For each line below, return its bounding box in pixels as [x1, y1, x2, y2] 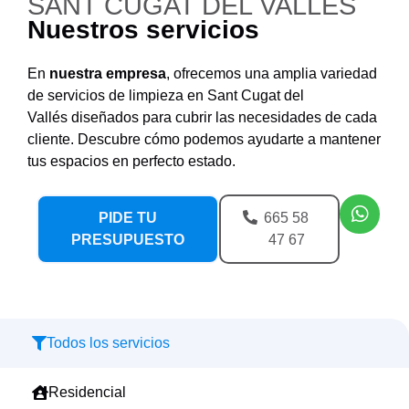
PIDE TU [98, 210, 157, 226]
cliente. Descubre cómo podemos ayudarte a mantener [27, 131, 381, 147]
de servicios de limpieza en [27, 88, 207, 103]
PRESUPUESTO [70, 232, 184, 248]
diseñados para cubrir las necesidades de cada [68, 110, 377, 125]
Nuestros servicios [27, 16, 259, 44]
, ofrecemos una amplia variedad [166, 66, 377, 81]
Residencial [48, 384, 126, 401]
